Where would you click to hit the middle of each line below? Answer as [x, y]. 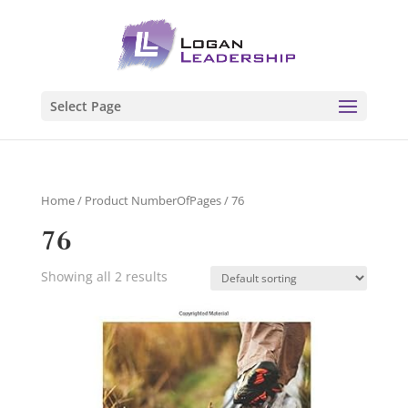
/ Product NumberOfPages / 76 [159, 200]
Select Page [85, 106]
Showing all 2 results [104, 276]
